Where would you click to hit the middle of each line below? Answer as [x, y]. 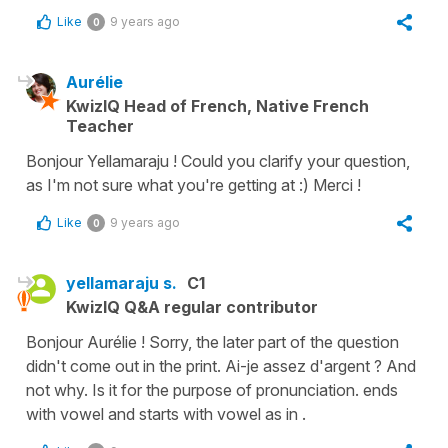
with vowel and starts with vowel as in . [166, 413]
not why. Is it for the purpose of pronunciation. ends [212, 389]
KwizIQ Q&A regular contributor [192, 306]
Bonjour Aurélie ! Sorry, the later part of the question [212, 341]
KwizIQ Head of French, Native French [217, 105]
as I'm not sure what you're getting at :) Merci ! [193, 184]
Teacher [100, 125]
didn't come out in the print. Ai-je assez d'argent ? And [221, 365]
